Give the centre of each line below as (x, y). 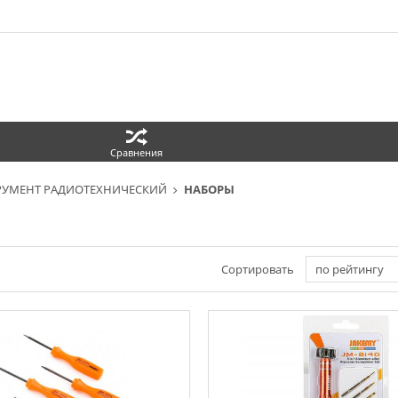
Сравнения (136, 152)
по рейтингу (349, 269)
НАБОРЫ (209, 189)
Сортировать (257, 269)
